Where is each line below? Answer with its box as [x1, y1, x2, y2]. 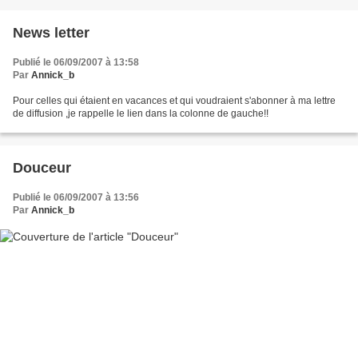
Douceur [13, 159, 71, 176]
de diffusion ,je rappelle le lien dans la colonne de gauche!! [13, 107, 268, 119]
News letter [13, 24, 89, 41]
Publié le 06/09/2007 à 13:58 [13, 56, 139, 68]
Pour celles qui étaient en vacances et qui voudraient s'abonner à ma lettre [13, 94, 336, 106]
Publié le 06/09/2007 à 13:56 [13, 191, 139, 203]
